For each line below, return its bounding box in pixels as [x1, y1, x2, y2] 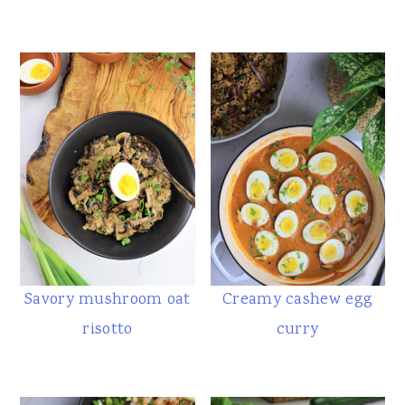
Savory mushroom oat [24, 287, 191, 312]
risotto [82, 317, 133, 342]
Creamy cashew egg [222, 287, 373, 312]
